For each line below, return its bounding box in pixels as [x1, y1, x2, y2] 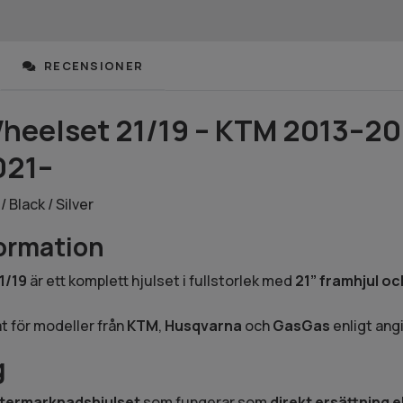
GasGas [272, 316, 330, 336]
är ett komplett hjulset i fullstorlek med [26, 271, 295, 291]
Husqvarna [164, 316, 242, 336]
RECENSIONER [40, 58, 144, 75]
